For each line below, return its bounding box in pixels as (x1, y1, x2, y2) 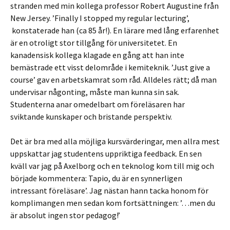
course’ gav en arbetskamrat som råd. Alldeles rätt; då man (10, 74, 217, 85)
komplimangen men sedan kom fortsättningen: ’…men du (10, 198, 215, 208)
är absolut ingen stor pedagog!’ (10, 210, 120, 220)
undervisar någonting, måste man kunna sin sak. (10, 87, 179, 97)
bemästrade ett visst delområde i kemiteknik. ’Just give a (10, 62, 210, 72)
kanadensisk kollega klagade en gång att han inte (10, 50, 184, 60)
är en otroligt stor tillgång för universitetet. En (10, 37, 177, 48)
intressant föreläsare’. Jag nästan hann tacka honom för (10, 185, 208, 196)
